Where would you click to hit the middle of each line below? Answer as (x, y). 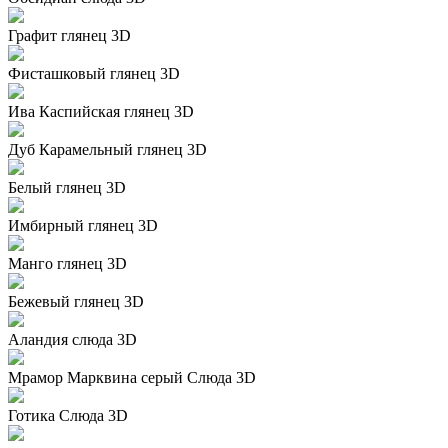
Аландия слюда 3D (72, 339)
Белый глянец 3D (67, 187)
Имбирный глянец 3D (83, 225)
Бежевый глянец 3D (76, 301)
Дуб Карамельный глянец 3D (107, 149)
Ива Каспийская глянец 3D (101, 111)
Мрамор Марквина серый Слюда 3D (132, 377)
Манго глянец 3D (67, 263)
